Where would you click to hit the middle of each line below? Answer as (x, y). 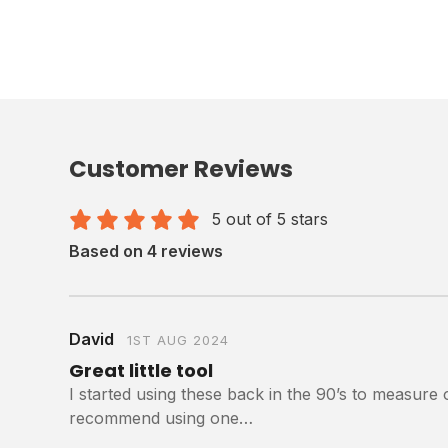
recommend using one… (161, 417)
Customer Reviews (181, 168)
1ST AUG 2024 (178, 340)
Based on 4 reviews (146, 251)
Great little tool (141, 370)
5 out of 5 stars (270, 218)
